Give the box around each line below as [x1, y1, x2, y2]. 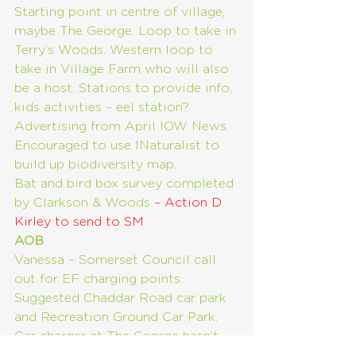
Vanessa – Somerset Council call [14, 253, 220, 266]
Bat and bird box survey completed [14, 177, 238, 190]
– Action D [154, 196, 226, 209]
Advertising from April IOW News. [14, 120, 233, 133]
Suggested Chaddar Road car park [14, 292, 230, 304]
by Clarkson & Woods [14, 196, 154, 209]
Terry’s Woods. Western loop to [14, 44, 217, 56]
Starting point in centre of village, [14, 6, 229, 18]
